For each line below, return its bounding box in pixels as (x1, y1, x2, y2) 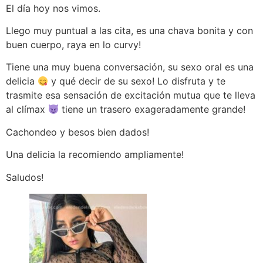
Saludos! (6, 171, 43, 183)
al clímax (6, 103, 48, 116)
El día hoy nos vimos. (6, 2, 100, 14)
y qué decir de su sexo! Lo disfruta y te (48, 75, 226, 87)
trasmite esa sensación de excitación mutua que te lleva (6, 89, 255, 102)
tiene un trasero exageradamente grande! (59, 103, 246, 116)
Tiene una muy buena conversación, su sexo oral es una (6, 61, 254, 73)
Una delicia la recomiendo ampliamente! (6, 149, 184, 161)
